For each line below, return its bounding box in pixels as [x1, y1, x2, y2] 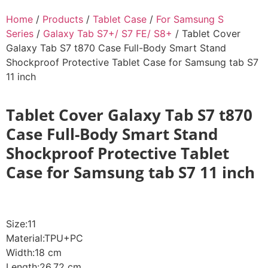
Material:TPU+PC [6, 232, 83, 245]
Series [6, 28, 33, 39]
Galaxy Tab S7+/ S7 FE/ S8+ [43, 28, 172, 39]
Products [42, 13, 83, 25]
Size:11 [6, 218, 36, 230]
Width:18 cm [6, 246, 62, 259]
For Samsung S [156, 13, 224, 25]
